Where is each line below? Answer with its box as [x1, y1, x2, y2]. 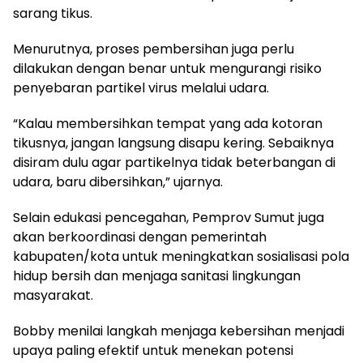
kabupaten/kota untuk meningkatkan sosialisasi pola [13, 247, 349, 267]
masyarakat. [13, 286, 93, 305]
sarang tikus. [13, 4, 92, 23]
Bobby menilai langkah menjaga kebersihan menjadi [13, 322, 344, 341]
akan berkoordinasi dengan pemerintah [13, 228, 267, 247]
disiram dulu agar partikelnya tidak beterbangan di [13, 153, 335, 173]
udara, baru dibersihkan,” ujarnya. [13, 173, 223, 192]
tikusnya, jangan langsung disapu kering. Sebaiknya [13, 134, 334, 153]
